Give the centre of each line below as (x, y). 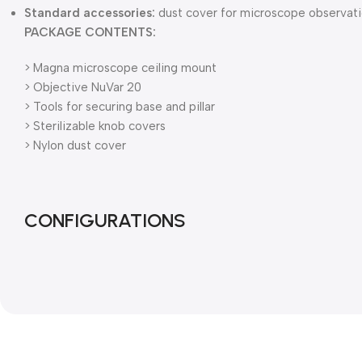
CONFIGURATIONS (105, 221)
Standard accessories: (90, 13)
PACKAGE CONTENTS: (90, 33)
